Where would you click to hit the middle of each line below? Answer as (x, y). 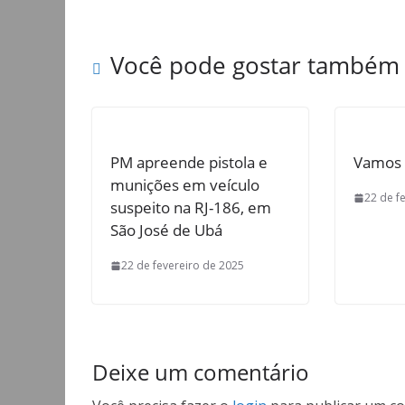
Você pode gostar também (255, 65)
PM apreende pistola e (189, 162)
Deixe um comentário (201, 372)
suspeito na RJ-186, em (191, 207)
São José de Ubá (166, 230)
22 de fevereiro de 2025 (183, 265)
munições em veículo (185, 184)
